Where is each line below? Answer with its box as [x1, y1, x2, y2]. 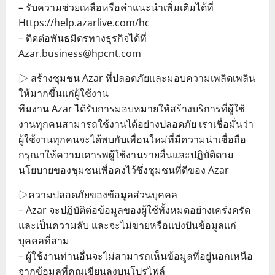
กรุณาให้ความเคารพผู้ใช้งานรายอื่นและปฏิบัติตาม [18, 147, 234, 161]
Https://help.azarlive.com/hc [18, 15, 150, 29]
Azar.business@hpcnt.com [18, 46, 141, 60]
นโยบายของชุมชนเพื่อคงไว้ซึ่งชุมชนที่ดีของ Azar [18, 163, 229, 177]
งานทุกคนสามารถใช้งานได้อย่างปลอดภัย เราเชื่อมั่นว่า [18, 117, 254, 131]
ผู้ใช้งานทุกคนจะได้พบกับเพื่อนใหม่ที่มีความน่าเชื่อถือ [18, 132, 246, 146]
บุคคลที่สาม [18, 233, 69, 247]
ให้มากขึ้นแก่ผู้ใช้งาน [18, 86, 109, 100]
